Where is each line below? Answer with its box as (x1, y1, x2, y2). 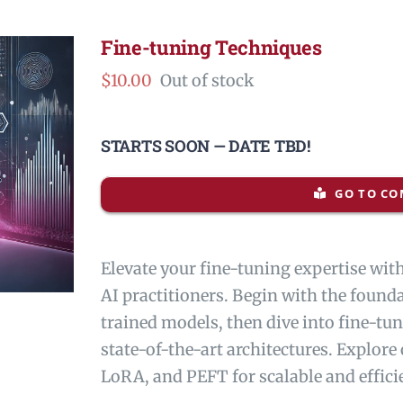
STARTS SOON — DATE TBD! (101, 134, 310, 157)
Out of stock (160, 69, 254, 91)
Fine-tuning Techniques (101, 33, 322, 60)
